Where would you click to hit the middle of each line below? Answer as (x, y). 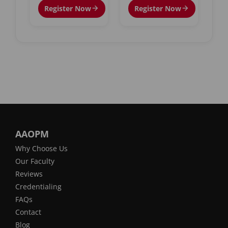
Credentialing (38, 186)
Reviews (29, 174)
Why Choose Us (41, 148)
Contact (28, 212)
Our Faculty (35, 161)
